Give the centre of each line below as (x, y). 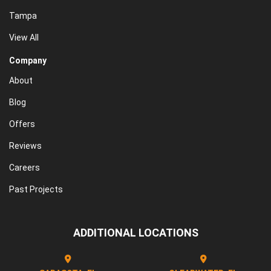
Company (28, 60)
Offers (22, 124)
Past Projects (36, 189)
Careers (24, 168)
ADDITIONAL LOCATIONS (135, 233)
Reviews (25, 146)
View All (24, 38)
